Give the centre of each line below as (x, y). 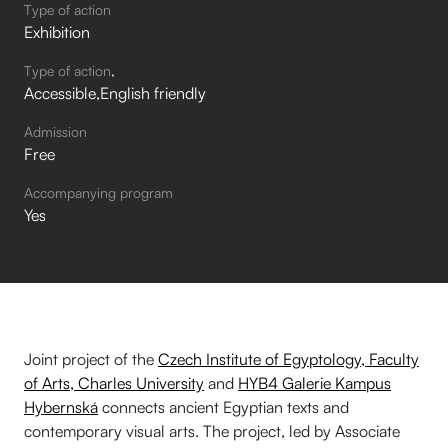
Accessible (60, 92)
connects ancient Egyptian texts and (223, 406)
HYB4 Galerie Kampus (314, 382)
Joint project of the (91, 358)
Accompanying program (98, 192)
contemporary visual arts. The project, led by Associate (212, 430)
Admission (55, 131)
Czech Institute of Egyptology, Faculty (288, 358)
